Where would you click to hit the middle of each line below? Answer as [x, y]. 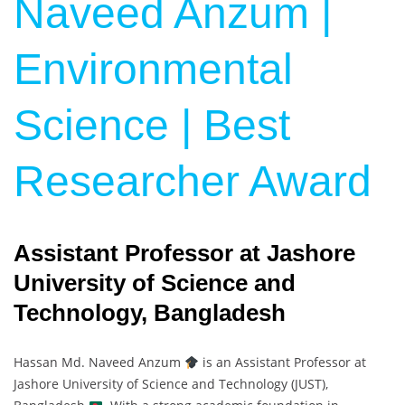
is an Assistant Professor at [282, 363]
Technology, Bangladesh [150, 313]
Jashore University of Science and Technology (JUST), [171, 384]
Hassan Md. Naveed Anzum [99, 363]
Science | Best [152, 126]
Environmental [153, 70]
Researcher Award [193, 182]
